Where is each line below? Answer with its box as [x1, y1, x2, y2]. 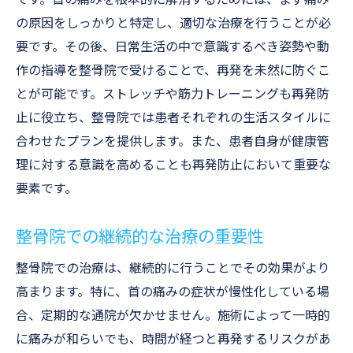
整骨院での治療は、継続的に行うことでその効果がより [16, 261, 330, 276]
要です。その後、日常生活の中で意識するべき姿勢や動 [16, 39, 329, 54]
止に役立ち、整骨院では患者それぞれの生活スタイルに [16, 110, 331, 125]
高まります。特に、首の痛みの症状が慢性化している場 [16, 284, 329, 299]
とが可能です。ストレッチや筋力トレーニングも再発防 [16, 87, 329, 102]
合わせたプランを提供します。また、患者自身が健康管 [16, 134, 329, 149]
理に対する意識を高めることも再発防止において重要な [16, 158, 331, 173]
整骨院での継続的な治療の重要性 [16, 227, 264, 247]
